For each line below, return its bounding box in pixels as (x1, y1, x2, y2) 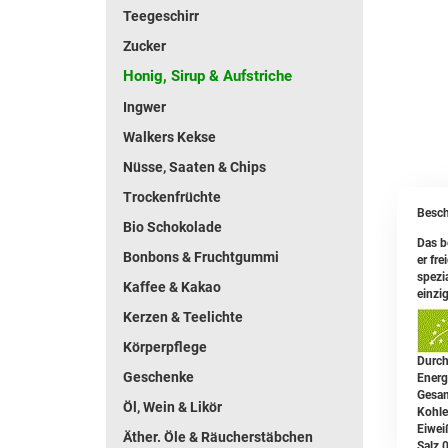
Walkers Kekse (123, 129, 216, 145)
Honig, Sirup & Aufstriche (123, 67, 292, 85)
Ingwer (123, 99, 166, 115)
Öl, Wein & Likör (123, 399, 222, 415)
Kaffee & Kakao (123, 279, 221, 295)
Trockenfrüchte (123, 189, 221, 205)
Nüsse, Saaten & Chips (123, 159, 266, 175)
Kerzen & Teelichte (123, 309, 243, 325)
